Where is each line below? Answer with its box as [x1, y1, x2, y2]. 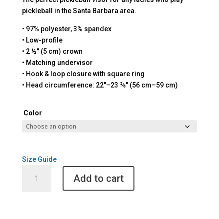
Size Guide [22, 155, 57, 163]
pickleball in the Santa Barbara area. [22, 6, 136, 15]
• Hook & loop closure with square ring [22, 69, 145, 78]
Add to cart [73, 173, 124, 185]
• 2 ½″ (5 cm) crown [22, 47, 83, 55]
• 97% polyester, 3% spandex [22, 24, 111, 33]
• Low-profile [22, 36, 63, 44]
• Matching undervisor [22, 58, 93, 66]
